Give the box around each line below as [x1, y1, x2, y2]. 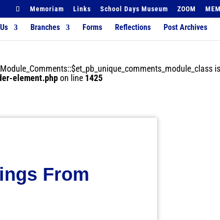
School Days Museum [100, 4, 168, 13]
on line [58, 73, 85, 83]
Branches [30, 23, 60, 32]
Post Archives [164, 23, 208, 32]
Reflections [115, 23, 151, 32]
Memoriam [30, 4, 64, 13]
